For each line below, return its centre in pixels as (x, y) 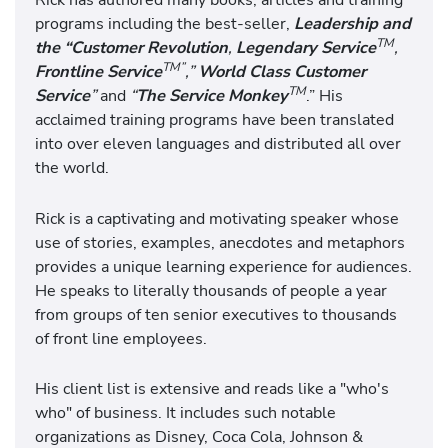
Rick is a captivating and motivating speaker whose (217, 218)
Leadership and (352, 24)
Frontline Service (98, 72)
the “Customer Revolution (131, 48)
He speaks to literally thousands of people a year (211, 290)
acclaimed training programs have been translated (214, 120)
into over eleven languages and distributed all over (218, 144)
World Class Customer (282, 72)
